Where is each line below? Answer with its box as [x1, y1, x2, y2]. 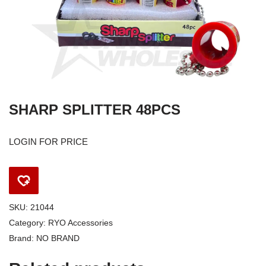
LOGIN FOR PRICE [9, 137, 88, 147]
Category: [9, 218, 48, 227]
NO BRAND [36, 234, 80, 243]
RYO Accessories [48, 218, 113, 227]
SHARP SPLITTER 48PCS [9, 102, 180, 118]
